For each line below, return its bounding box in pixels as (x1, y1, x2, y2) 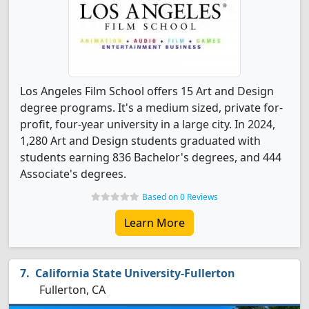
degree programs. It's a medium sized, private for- (20, 100, 283, 115)
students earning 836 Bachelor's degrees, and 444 (20, 150, 281, 165)
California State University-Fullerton (35, 266, 235, 281)
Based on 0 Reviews (142, 191, 218, 203)
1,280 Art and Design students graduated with (20, 133, 261, 148)
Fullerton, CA (37, 282, 106, 297)
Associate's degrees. (20, 166, 126, 181)
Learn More (124, 215, 185, 230)
